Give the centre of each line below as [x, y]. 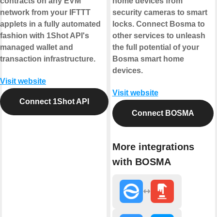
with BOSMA [141, 162]
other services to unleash [159, 35]
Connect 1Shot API [54, 101]
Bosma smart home [148, 59]
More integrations [153, 147]
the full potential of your [155, 47]
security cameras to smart [160, 12]
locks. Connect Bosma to [158, 24]
